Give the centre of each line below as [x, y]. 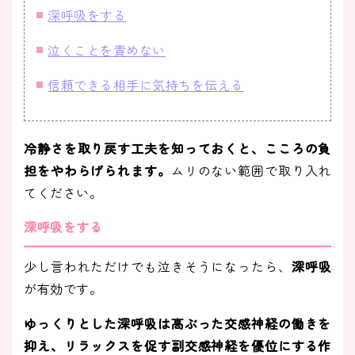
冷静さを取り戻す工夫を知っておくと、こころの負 [177, 149]
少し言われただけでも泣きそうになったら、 [158, 267]
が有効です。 [63, 289]
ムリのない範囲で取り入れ [251, 171]
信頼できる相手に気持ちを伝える [146, 85]
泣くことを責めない [107, 50]
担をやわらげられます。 [97, 171]
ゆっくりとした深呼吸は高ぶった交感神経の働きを [177, 324]
